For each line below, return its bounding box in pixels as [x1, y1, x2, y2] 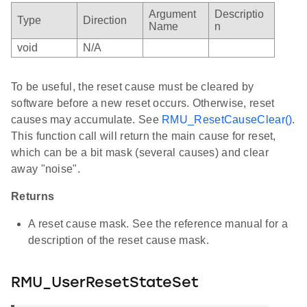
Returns [11, 191, 55, 203]
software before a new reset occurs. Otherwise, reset [11, 97, 275, 110]
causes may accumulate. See [11, 114, 162, 126]
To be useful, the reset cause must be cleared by [11, 81, 254, 93]
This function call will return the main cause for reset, [11, 130, 276, 143]
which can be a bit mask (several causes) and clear [11, 147, 269, 159]
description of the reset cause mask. [28, 234, 209, 247]
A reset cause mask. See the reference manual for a [28, 218, 288, 230]
